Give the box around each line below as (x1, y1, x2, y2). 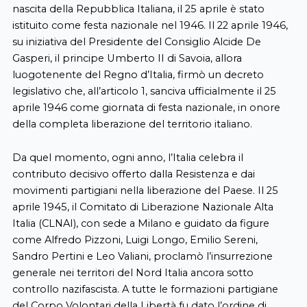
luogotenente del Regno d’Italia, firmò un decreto (12, 68, 264, 81)
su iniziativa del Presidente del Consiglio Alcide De (12, 35, 261, 48)
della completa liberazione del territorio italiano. (12, 117, 252, 130)
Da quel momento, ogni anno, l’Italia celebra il (12, 151, 243, 164)
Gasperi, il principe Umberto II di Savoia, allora (12, 51, 242, 64)
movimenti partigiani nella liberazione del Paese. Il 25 (12, 184, 278, 197)
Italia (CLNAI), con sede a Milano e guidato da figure (12, 217, 269, 230)
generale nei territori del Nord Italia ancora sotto (12, 267, 254, 280)
